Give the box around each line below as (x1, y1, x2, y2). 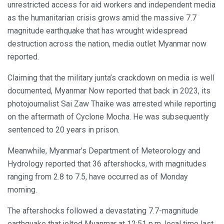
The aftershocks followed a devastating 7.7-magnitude (7, 206, 198, 216)
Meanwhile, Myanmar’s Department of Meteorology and (7, 146, 200, 156)
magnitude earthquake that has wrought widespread (7, 26, 187, 36)
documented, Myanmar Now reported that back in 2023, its (7, 86, 210, 96)
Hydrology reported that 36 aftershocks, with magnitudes (7, 159, 206, 169)
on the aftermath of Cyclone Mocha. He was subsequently (7, 112, 209, 122)
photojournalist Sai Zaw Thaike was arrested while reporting (7, 99, 216, 109)
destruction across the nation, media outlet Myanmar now (7, 39, 206, 49)
